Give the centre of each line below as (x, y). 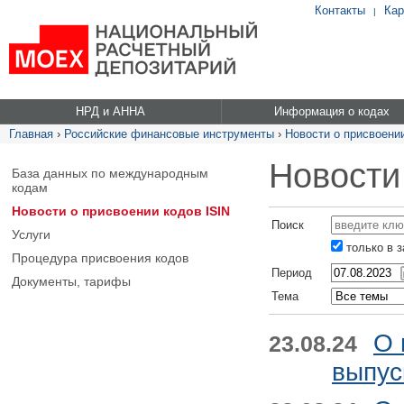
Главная (31, 134)
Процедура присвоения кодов (100, 258)
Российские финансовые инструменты (169, 134)
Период (292, 273)
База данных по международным (110, 173)
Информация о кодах (332, 111)
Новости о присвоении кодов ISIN (121, 211)
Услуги (31, 234)
